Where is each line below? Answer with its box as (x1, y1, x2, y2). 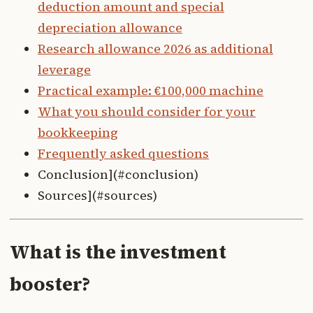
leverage (38, 61, 91, 79)
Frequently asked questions (38, 145, 209, 163)
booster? (10, 270, 90, 297)
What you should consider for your (38, 103, 256, 121)
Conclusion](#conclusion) (38, 166, 198, 184)
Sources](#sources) (38, 187, 157, 205)
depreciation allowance (38, 19, 182, 37)
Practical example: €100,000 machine (38, 82, 263, 100)
